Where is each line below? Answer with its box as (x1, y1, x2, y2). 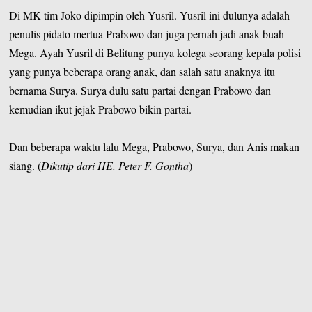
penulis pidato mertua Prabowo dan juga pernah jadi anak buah (9, 26, 285, 41)
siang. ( (9, 157, 42, 173)
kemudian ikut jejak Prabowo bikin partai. (9, 101, 192, 116)
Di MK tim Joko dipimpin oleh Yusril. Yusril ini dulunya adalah (9, 7, 290, 22)
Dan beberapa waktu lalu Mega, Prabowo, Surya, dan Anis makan (9, 139, 300, 154)
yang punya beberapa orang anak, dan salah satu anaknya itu (9, 63, 276, 79)
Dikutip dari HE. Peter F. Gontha (41, 157, 189, 173)
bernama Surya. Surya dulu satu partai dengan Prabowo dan (9, 82, 272, 97)
